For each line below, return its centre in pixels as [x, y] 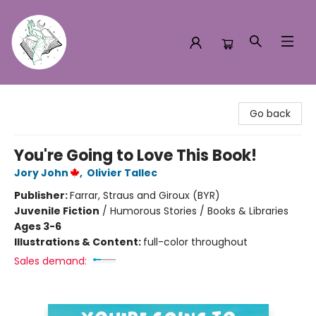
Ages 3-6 [38, 226]
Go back [270, 114]
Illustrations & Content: [79, 242]
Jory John [41, 173]
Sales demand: [50, 261]
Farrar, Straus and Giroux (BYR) [145, 195]
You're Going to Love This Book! [135, 156]
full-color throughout [195, 242]
